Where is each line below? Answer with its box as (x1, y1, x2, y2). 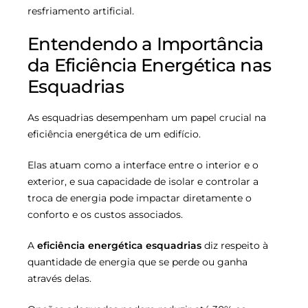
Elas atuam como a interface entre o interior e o (27, 159, 258, 172)
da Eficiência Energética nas (27, 54, 272, 76)
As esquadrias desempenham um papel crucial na (27, 111, 266, 124)
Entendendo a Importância (27, 32, 264, 55)
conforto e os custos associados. (27, 208, 183, 221)
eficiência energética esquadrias (37, 239, 201, 252)
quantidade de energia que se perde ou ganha (27, 256, 247, 269)
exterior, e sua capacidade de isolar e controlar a (27, 175, 258, 188)
